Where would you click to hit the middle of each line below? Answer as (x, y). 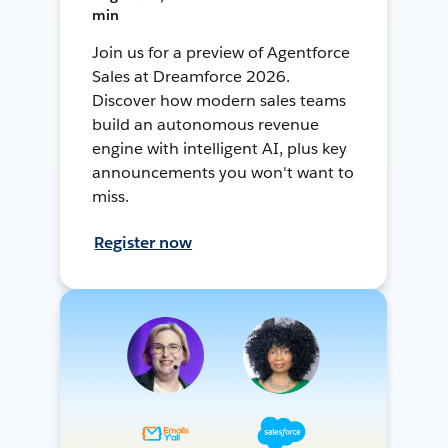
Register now (143, 242)
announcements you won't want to (223, 172)
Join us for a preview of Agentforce (221, 52)
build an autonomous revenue (205, 124)
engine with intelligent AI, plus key (219, 148)
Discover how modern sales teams (219, 100)
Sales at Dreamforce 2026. (191, 76)
